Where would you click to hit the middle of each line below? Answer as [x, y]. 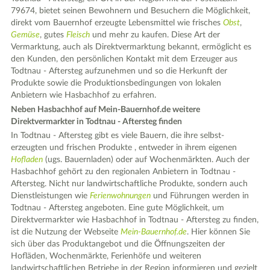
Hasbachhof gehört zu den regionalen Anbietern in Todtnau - [124, 172]
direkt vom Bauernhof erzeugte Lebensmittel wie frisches [117, 23]
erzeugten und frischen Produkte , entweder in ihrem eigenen [124, 148]
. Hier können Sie [219, 232]
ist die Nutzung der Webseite [66, 232]
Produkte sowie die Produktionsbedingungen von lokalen [116, 83]
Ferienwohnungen [121, 196]
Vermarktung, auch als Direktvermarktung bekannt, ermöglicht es [131, 47]
